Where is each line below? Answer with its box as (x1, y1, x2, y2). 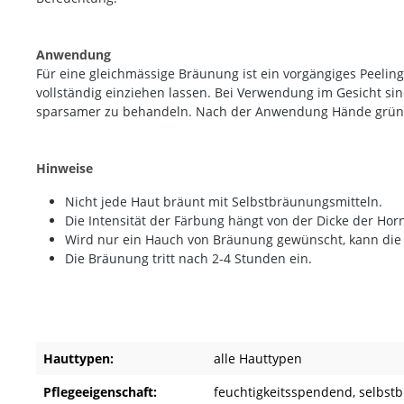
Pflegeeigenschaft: (43, 382, 157, 400)
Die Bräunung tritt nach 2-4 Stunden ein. (65, 249, 312, 267)
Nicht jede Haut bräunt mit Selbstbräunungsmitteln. (65, 192, 382, 210)
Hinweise (36, 159, 93, 177)
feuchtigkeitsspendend (214, 382, 353, 400)
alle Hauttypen (214, 349, 302, 367)
